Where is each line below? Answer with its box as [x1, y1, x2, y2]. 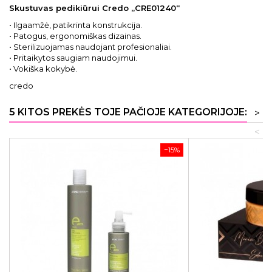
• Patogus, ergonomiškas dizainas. [9, 31, 141, 41]
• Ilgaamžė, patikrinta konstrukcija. [9, 20, 142, 30]
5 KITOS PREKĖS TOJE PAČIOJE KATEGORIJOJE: [9, 106, 247, 118]
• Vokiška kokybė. [9, 64, 77, 73]
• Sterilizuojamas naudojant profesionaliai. [9, 42, 172, 52]
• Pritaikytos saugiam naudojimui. [9, 53, 137, 63]
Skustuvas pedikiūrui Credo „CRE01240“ [9, 3, 180, 13]
